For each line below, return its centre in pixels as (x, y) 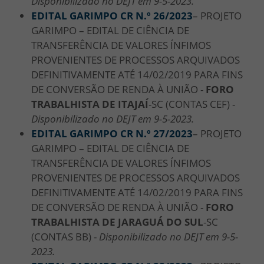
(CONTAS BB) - (65, 236)
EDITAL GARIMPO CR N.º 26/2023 (112, 15)
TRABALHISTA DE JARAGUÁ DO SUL (117, 222)
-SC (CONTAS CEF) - (192, 104)
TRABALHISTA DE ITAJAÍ (90, 104)
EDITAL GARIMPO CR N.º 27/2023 (112, 133)
